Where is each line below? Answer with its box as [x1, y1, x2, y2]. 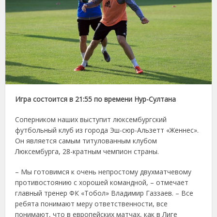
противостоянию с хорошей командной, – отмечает [15, 178, 189, 187]
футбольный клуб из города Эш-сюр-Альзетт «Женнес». [15, 125, 199, 135]
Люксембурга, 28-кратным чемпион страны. [15, 147, 159, 156]
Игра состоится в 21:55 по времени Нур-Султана [15, 94, 176, 104]
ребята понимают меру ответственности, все [15, 199, 168, 209]
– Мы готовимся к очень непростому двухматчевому [15, 167, 192, 177]
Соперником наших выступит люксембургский [15, 115, 167, 124]
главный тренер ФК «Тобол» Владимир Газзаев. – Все [15, 188, 194, 198]
